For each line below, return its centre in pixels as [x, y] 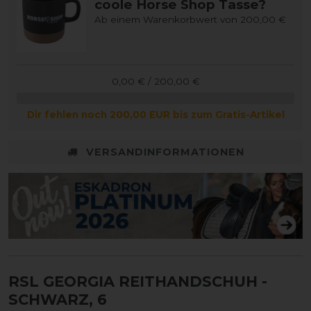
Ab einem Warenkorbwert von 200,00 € [190, 20]
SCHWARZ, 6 [58, 299]
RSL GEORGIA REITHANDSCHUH [133, 281]
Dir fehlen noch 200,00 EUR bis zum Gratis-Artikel [155, 115]
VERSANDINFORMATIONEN [165, 152]
